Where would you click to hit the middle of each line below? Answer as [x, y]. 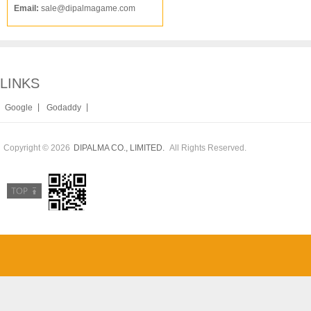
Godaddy [64, 108]
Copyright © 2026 [37, 148]
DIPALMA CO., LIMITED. [119, 148]
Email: [26, 8]
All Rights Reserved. [207, 148]
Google [19, 108]
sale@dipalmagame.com [87, 8]
